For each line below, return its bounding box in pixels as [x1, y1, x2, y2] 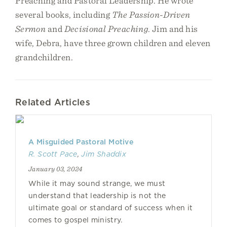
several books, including [15, 9, 112, 20]
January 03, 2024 [28, 165, 83, 173]
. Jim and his [147, 23, 198, 34]
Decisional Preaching [64, 23, 148, 34]
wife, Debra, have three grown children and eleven [15, 37, 211, 48]
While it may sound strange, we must [28, 179, 166, 187]
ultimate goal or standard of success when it [28, 204, 193, 212]
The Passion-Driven [111, 9, 191, 20]
